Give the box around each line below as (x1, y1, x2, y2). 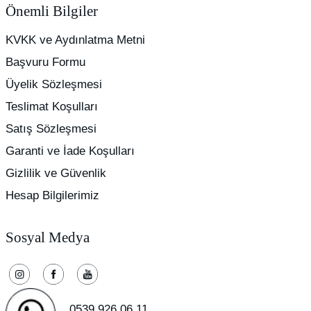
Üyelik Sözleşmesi (6, 77, 102, 91)
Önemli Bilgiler (6, 2, 98, 19)
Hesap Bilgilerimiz (6, 188, 99, 202)
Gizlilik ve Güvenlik (6, 166, 106, 180)
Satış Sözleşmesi (6, 121, 96, 135)
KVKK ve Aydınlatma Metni (6, 33, 145, 47)
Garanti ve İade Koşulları (6, 144, 135, 158)
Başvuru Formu (6, 55, 85, 69)
